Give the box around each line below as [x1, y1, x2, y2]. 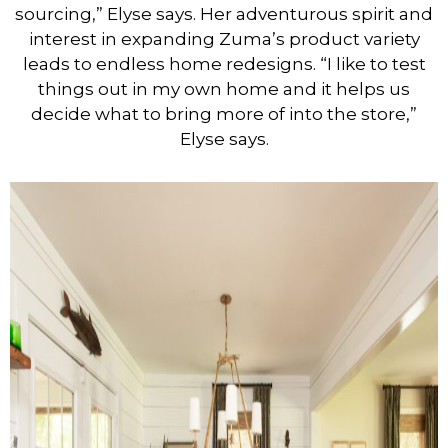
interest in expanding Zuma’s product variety [28, 29, 420, 50]
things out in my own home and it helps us [38, 79, 410, 100]
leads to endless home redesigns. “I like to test [22, 54, 426, 75]
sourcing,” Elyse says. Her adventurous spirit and [15, 4, 433, 25]
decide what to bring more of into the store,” [31, 104, 417, 125]
